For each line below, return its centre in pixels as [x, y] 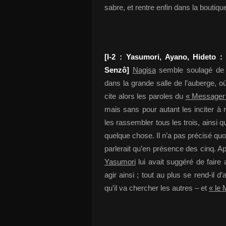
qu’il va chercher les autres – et [157, 188]
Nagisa [144, 70]
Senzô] [117, 70]
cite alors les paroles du [145, 96]
